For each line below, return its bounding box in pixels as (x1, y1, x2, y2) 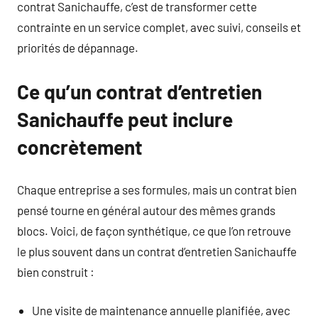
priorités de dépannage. (17, 40, 138, 55)
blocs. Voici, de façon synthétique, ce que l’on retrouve (17, 223, 291, 238)
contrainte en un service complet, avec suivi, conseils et (17, 20, 301, 34)
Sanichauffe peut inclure (17, 107, 233, 131)
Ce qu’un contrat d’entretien (17, 79, 262, 104)
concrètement (17, 135, 143, 159)
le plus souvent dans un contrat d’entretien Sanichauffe (17, 243, 297, 258)
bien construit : (17, 264, 94, 279)
